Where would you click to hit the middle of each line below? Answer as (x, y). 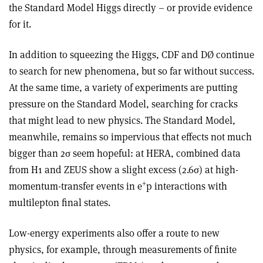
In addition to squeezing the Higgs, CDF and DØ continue (131, 54)
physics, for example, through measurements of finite (123, 249)
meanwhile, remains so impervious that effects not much (130, 136)
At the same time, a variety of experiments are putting (123, 87)
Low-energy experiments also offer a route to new (114, 233)
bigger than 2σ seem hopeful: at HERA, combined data (125, 153)
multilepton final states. (60, 202)
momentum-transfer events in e (75, 186)
